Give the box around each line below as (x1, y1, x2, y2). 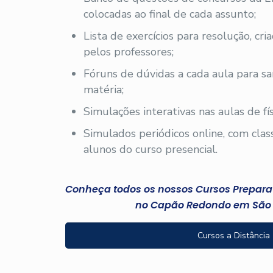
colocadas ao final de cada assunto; (83, 7, 257, 21)
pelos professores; (83, 44, 174, 59)
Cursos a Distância (197, 230, 271, 241)
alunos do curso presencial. (83, 142, 218, 157)
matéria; (83, 82, 124, 97)
